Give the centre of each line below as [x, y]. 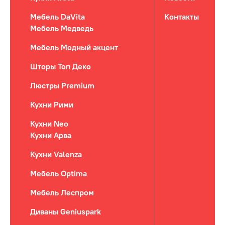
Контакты [182, 17]
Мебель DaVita [58, 17]
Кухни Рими [52, 104]
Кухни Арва [51, 135]
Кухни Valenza [56, 154]
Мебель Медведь [62, 28]
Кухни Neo [49, 124]
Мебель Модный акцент [74, 47]
